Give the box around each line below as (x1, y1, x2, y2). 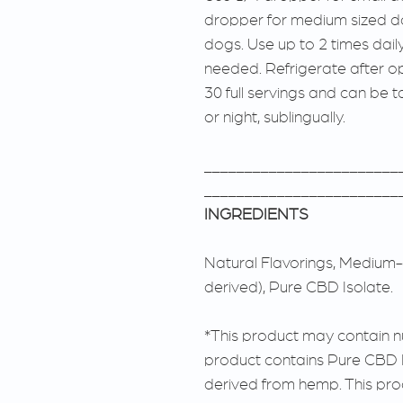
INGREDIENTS (204, 206, 309, 222)
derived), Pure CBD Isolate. (204, 279, 393, 295)
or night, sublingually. (204, 109, 345, 125)
